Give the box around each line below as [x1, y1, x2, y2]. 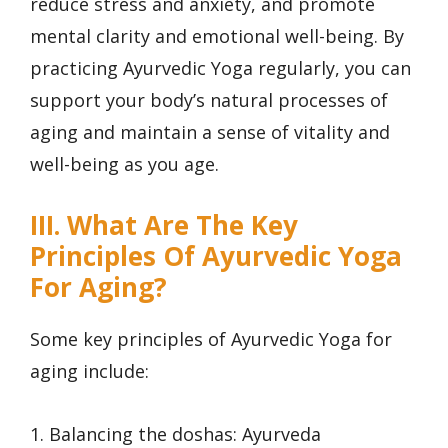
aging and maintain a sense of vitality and [30, 119, 390, 144]
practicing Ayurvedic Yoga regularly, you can [30, 55, 411, 80]
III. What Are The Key [30, 207, 298, 244]
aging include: [30, 359, 149, 384]
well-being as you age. [30, 151, 219, 176]
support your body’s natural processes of [30, 87, 388, 112]
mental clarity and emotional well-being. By [30, 23, 404, 48]
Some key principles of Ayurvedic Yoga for [30, 327, 392, 352]
